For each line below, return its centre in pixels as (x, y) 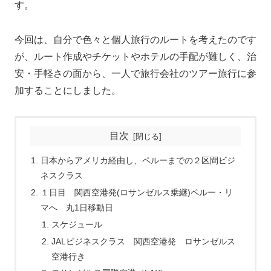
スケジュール (77, 224)
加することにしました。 (68, 90)
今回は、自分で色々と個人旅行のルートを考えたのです (135, 39)
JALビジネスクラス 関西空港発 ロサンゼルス (143, 241)
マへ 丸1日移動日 (77, 207)
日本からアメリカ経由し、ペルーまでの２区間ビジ (138, 160)
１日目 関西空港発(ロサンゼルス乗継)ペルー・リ (137, 192)
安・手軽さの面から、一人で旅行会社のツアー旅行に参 (135, 73)
